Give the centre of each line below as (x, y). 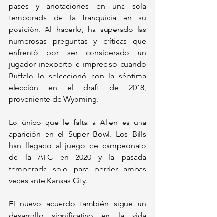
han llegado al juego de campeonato (77, 145)
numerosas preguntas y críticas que (77, 41)
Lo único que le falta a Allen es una (77, 122)
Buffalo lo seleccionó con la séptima (77, 76)
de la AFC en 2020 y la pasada (77, 157)
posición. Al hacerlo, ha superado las (77, 29)
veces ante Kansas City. (49, 180)
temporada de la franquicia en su (77, 17)
